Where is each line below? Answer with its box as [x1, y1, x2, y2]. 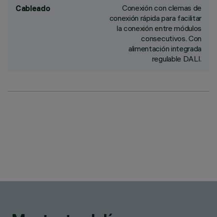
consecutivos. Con [141, 33, 201, 43]
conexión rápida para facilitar [109, 13, 201, 23]
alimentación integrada [128, 44, 201, 53]
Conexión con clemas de [122, 3, 201, 13]
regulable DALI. [152, 54, 201, 63]
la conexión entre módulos [117, 23, 201, 33]
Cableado [15, 3, 50, 13]
